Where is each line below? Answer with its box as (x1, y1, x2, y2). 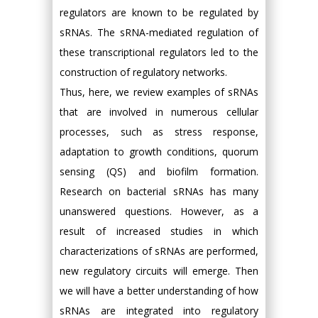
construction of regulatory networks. (60, 65, 227, 79)
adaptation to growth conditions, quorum (60, 144, 258, 158)
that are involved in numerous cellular (60, 104, 258, 119)
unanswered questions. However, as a (60, 204, 258, 218)
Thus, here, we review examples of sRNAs (60, 84, 258, 99)
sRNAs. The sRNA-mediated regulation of (60, 25, 258, 39)
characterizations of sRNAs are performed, (60, 243, 258, 258)
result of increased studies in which (60, 224, 258, 238)
